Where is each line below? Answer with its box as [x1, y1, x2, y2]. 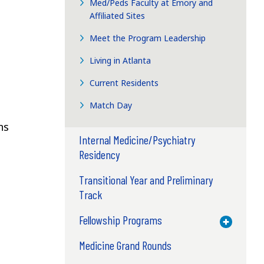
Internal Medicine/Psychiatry [78, 132, 195, 147]
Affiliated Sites [90, 9, 146, 21]
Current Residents [90, 77, 159, 88]
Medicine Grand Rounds [78, 237, 171, 252]
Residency [78, 147, 120, 161]
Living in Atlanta [90, 54, 151, 66]
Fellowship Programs [78, 212, 162, 227]
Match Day [90, 99, 133, 111]
